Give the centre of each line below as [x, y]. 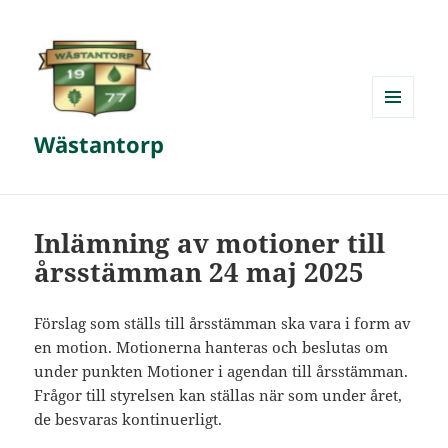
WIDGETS [400, 159]
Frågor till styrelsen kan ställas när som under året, [218, 395]
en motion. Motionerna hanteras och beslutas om [211, 347]
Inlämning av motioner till [210, 243]
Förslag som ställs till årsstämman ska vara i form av [223, 323]
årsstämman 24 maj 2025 [199, 272]
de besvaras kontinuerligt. [128, 419]
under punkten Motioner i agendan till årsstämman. [221, 371]
